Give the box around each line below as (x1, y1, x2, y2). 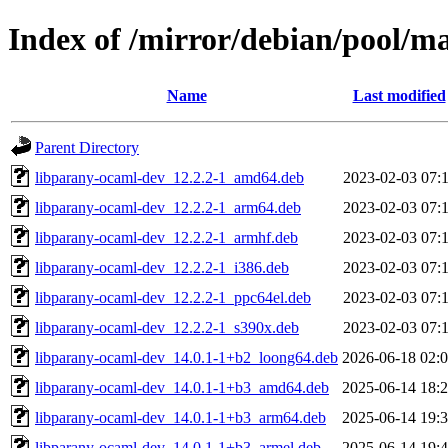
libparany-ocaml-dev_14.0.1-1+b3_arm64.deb (35, 408, 326, 426)
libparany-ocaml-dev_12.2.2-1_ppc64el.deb (35, 288, 311, 306)
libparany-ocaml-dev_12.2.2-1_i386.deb (35, 258, 289, 276)
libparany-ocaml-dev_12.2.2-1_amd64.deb (35, 168, 304, 186)
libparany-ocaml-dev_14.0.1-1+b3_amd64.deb (35, 378, 329, 396)
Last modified (352, 86, 446, 104)
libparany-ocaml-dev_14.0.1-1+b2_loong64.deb (35, 348, 338, 366)
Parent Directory (35, 138, 139, 156)
